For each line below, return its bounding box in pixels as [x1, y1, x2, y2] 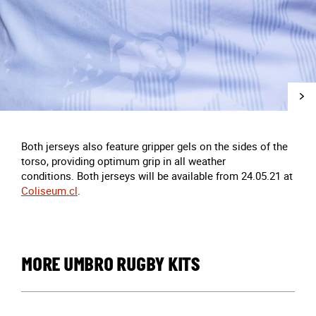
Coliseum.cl [21, 183, 78, 197]
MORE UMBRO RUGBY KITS [21, 256, 200, 276]
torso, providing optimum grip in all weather [21, 154, 226, 168]
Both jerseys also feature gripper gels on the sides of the [21, 139, 288, 153]
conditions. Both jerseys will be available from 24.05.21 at [21, 169, 293, 183]
